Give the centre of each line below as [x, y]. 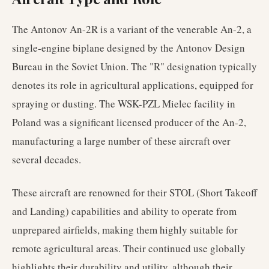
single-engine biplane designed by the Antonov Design [128, 48]
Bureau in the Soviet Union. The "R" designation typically [134, 66]
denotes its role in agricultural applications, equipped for [133, 85]
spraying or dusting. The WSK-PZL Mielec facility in [124, 104]
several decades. [47, 159]
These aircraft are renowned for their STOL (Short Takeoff [134, 192]
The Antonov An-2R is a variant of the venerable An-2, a [132, 29]
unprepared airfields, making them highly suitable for [125, 230]
